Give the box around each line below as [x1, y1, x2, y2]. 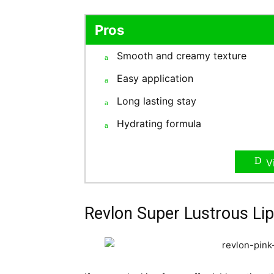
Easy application [117, 72, 193, 84]
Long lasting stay [117, 94, 196, 107]
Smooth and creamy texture [117, 49, 246, 62]
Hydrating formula [117, 117, 201, 130]
